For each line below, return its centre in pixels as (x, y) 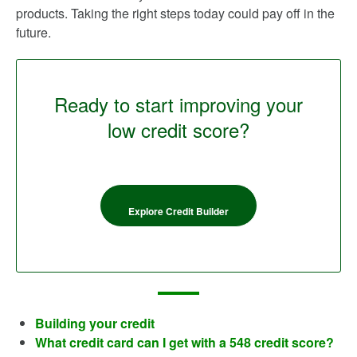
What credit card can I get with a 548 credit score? (184, 342)
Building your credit (95, 323)
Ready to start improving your (178, 104)
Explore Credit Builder (178, 211)
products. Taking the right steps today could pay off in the (175, 13)
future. (33, 32)
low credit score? (178, 129)
